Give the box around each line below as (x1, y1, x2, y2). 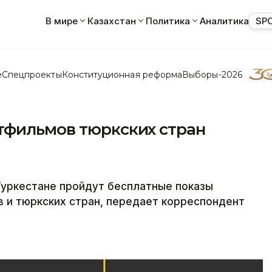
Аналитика (200, 15, 249, 27)
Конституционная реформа (61, 69, 183, 80)
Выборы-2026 (182, 69, 242, 80)
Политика (146, 15, 190, 27)
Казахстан (87, 15, 136, 27)
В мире (46, 15, 78, 27)
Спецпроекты (1, 69, 62, 80)
